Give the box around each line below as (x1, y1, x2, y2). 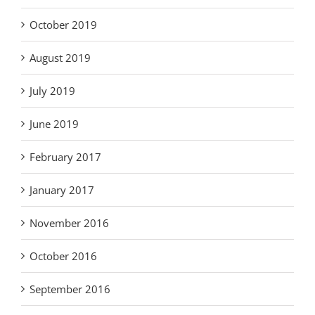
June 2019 (30, 117, 79, 131)
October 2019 (30, 18, 97, 32)
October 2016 (30, 249, 97, 264)
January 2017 (30, 183, 94, 198)
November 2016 (30, 216, 109, 231)
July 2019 (30, 84, 75, 98)
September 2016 (30, 282, 110, 297)
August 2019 (30, 51, 91, 65)
